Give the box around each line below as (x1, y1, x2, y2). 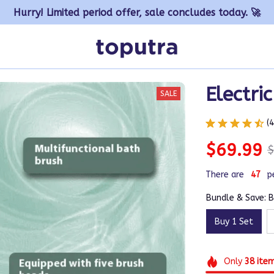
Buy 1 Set (215, 216, 253, 227)
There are (206, 169, 244, 180)
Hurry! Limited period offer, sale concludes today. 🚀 (13, 6, 261, 18)
